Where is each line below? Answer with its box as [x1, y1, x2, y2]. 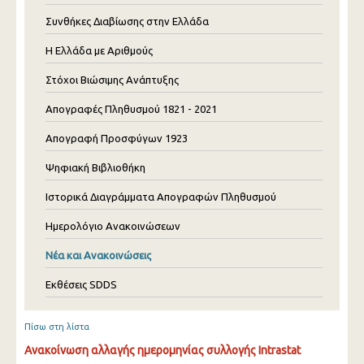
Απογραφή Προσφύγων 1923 [45, 132, 188, 144]
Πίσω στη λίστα [24, 322, 89, 331]
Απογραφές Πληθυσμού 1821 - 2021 [45, 103, 217, 115]
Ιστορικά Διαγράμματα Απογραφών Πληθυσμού [45, 191, 276, 202]
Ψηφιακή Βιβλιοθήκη [45, 162, 145, 173]
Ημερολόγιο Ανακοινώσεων [45, 220, 180, 232]
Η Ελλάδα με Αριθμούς [45, 45, 153, 56]
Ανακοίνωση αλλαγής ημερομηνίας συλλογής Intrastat [24, 344, 301, 357]
